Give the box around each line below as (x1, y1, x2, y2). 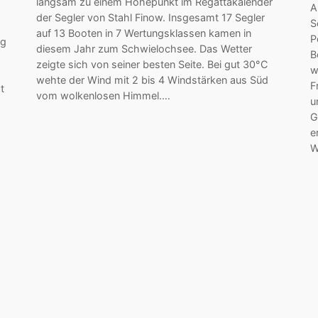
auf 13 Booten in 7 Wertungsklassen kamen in (35, 26, 251, 39)
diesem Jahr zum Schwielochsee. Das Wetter (35, 42, 252, 55)
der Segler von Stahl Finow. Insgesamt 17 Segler (35, 11, 265, 23)
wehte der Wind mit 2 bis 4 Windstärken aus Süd (35, 73, 268, 86)
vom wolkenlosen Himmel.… (35, 89, 170, 102)
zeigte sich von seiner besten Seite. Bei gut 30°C (35, 57, 268, 70)
